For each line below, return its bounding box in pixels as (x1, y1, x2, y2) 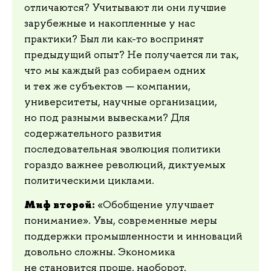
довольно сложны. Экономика (24, 244, 175, 258)
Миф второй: (24, 197, 95, 211)
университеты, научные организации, (24, 95, 217, 109)
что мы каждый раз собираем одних (24, 64, 206, 77)
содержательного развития (24, 126, 162, 140)
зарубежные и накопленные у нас (24, 16, 195, 30)
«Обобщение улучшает (95, 197, 214, 211)
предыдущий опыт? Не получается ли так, (24, 48, 239, 62)
